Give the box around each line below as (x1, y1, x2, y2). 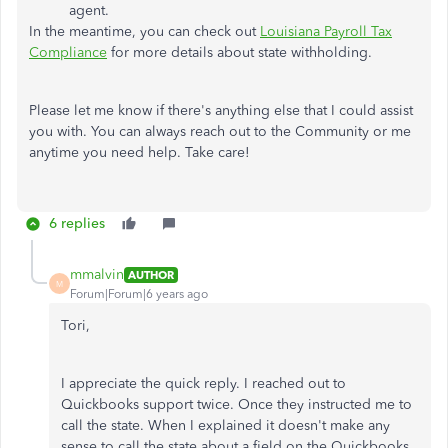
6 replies (49, 215, 105, 232)
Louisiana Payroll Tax (260, 23, 392, 40)
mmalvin (70, 266, 124, 283)
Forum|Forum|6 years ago (70, 287, 208, 301)
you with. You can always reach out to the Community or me (29, 123, 411, 140)
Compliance (29, 44, 107, 61)
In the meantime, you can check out (29, 23, 260, 40)
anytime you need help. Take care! (29, 144, 254, 161)
